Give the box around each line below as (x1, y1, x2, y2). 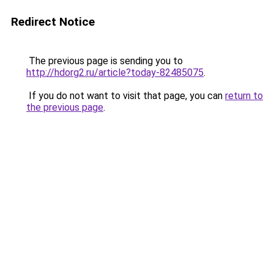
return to (225, 90, 263, 102)
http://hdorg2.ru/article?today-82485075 (26, 67, 204, 78)
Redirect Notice (11, 15, 95, 29)
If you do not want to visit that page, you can (26, 90, 225, 102)
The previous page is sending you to (26, 55, 183, 67)
